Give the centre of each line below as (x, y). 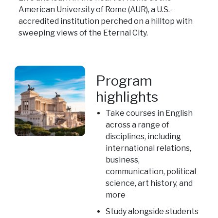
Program (124, 81)
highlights (127, 97)
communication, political (151, 172)
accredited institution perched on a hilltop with (105, 21)
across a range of (138, 125)
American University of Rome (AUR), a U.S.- (95, 10)
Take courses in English (149, 113)
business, (123, 160)
